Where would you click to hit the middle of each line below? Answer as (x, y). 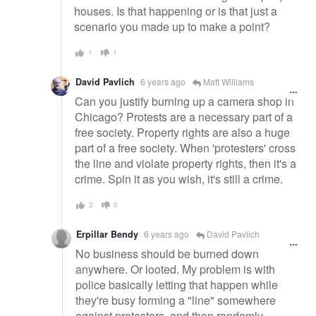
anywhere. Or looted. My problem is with (175, 269)
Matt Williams (227, 81)
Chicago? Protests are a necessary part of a (184, 117)
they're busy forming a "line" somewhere (176, 300)
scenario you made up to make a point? (172, 27)
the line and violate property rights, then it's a (186, 164)
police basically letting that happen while (177, 285)
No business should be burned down (167, 254)
